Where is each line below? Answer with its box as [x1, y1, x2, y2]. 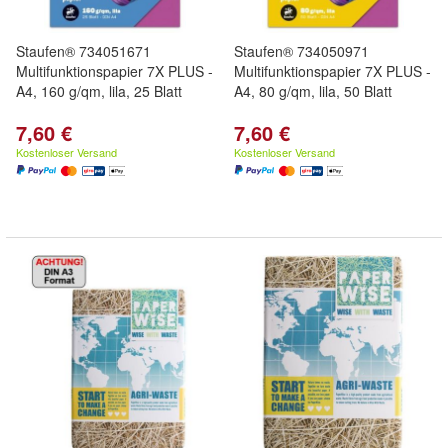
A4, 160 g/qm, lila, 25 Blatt [16, 81, 182, 101]
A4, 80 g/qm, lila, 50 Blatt [234, 81, 392, 101]
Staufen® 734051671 [16, 41, 151, 61]
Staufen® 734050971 [234, 41, 369, 61]
